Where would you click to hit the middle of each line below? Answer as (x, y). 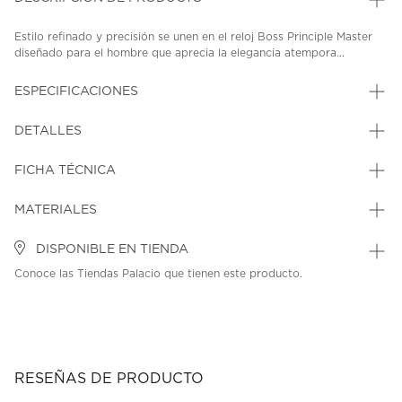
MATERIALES (56, 210)
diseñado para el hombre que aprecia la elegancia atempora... (179, 53)
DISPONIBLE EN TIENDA (110, 250)
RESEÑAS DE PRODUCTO (109, 379)
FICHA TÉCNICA (65, 171)
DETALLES (48, 131)
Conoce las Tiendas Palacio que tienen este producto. (158, 274)
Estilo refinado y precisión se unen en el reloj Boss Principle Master (193, 37)
